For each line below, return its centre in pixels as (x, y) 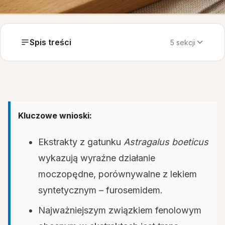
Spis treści (50, 42)
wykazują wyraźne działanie (97, 158)
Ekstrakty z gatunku (81, 142)
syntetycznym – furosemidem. (100, 190)
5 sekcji (183, 42)
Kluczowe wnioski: (55, 116)
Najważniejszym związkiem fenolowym (120, 210)
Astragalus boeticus (166, 142)
